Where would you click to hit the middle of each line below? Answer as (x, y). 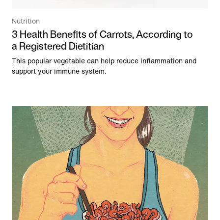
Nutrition (26, 22)
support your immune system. (59, 72)
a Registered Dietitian (58, 46)
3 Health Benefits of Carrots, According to (102, 34)
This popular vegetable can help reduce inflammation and (104, 61)
